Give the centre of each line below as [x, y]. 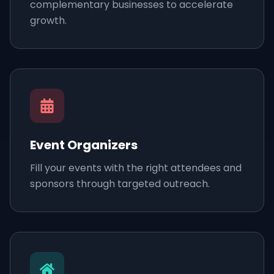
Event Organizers [84, 145]
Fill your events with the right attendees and [136, 168]
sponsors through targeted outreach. [120, 184]
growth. [48, 20]
